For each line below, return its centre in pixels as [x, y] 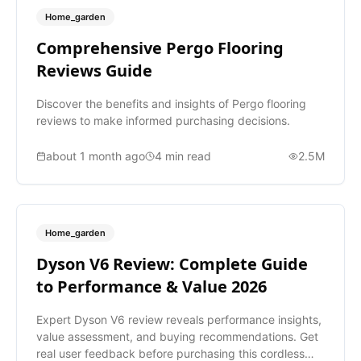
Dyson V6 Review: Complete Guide [172, 264]
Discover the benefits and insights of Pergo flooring [171, 104]
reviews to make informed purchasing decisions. [163, 121]
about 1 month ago [95, 156]
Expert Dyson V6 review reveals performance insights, [179, 320]
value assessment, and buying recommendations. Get [177, 337]
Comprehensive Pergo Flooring [160, 48]
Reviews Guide [94, 71]
